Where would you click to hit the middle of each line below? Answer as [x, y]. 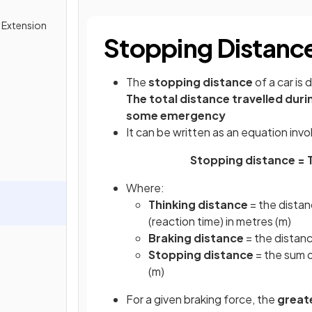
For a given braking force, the [202, 299]
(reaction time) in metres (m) [220, 221]
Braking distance [196, 237]
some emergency [176, 115]
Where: [145, 187]
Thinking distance [198, 204]
